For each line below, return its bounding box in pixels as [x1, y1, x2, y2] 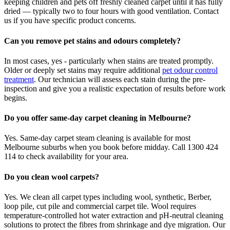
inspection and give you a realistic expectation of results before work [4, 84, 225, 93]
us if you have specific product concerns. [4, 16, 136, 25]
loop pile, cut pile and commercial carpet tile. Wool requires [4, 202, 196, 210]
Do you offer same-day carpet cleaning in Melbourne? [4, 113, 191, 123]
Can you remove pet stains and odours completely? [4, 36, 181, 45]
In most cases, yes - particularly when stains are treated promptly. [4, 56, 214, 65]
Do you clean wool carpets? [4, 172, 99, 181]
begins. [4, 93, 27, 102]
